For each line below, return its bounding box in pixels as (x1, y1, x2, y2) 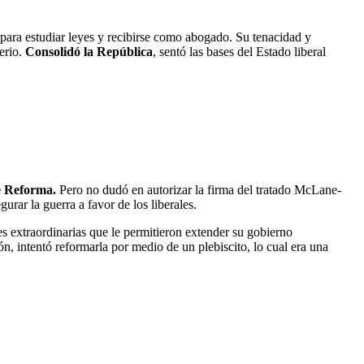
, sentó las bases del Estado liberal (153, 44, 326, 58)
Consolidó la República (25, 44, 153, 58)
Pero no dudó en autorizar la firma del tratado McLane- (56, 183, 341, 197)
